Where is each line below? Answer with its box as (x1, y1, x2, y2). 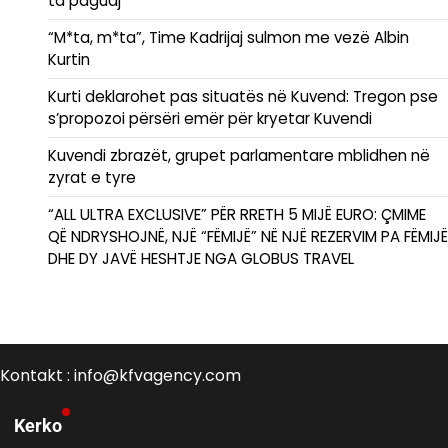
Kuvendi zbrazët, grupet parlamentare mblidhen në (48, 144, 430, 166)
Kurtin (48, 48, 90, 70)
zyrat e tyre (48, 166, 136, 188)
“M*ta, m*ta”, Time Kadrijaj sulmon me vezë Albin (48, 26, 409, 48)
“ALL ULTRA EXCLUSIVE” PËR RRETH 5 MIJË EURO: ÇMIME (48, 203, 426, 225)
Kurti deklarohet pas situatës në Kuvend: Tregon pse (48, 85, 438, 107)
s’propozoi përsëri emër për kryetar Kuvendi (48, 107, 372, 129)
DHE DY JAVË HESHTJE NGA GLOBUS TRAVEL (48, 247, 354, 269)
